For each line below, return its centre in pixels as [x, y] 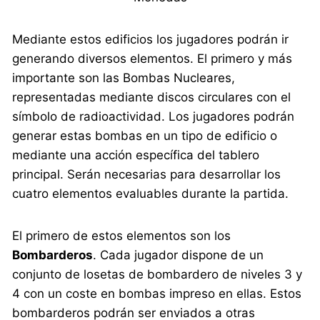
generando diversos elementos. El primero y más [152, 59]
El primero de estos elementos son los [122, 236]
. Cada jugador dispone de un [179, 255]
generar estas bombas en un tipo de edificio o [145, 136]
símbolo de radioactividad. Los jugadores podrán [154, 117]
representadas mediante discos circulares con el [152, 97]
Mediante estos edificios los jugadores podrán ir [151, 40]
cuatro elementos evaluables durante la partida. [151, 194]
